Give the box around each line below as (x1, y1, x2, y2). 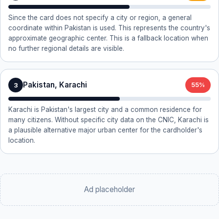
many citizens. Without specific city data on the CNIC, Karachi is (8, 116, 209, 124)
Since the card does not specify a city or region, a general (8, 14, 192, 22)
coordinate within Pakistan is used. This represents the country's (8, 24, 210, 32)
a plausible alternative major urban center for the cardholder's (8, 126, 202, 134)
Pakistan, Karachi (23, 80, 87, 89)
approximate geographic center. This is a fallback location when (8, 34, 208, 42)
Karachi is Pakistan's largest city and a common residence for (8, 106, 202, 113)
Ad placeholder (84, 185, 135, 194)
